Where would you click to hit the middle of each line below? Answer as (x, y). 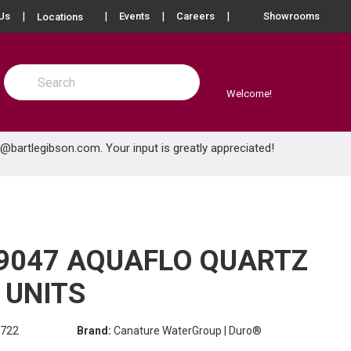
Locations (60, 17)
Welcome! (249, 94)
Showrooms (291, 16)
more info (117, 16)
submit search (50, 87)
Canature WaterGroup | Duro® (188, 331)
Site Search (33, 72)
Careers (195, 16)
